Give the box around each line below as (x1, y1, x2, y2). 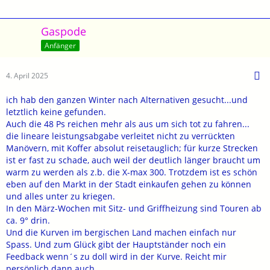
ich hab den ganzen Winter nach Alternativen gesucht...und (6, 93, 248, 105)
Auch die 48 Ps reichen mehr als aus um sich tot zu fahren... (6, 118, 250, 130)
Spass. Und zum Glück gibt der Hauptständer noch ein (6, 238, 226, 250)
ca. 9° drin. (6, 214, 50, 226)
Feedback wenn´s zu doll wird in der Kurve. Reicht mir (6, 250, 227, 262)
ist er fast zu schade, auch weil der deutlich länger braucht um (6, 154, 260, 166)
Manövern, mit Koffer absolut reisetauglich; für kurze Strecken (6, 142, 258, 154)
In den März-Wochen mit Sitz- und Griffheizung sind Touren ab (6, 202, 262, 214)
